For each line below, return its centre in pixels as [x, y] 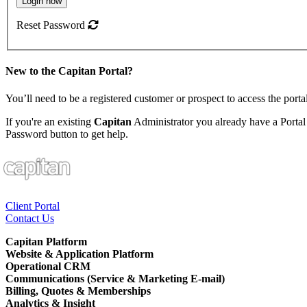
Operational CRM [48, 267]
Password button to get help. [67, 134]
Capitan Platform [46, 242]
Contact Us [30, 219]
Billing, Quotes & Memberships [78, 291]
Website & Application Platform [79, 254]
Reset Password [52, 25]
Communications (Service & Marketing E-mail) [115, 279]
